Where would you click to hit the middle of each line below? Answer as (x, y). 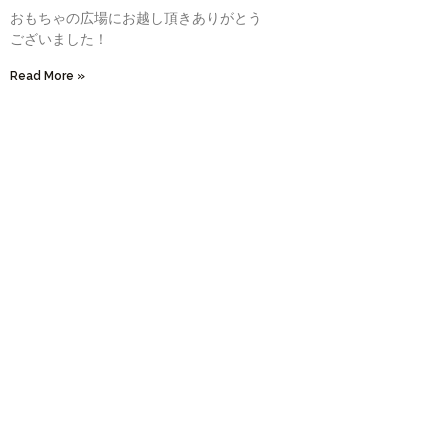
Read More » (47, 76)
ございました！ (59, 39)
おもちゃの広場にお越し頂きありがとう (136, 18)
